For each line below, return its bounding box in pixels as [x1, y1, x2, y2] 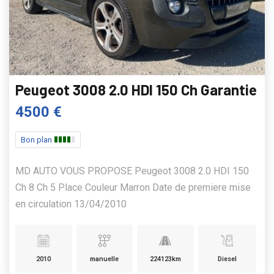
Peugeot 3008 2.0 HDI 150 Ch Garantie [15, 81, 257, 99]
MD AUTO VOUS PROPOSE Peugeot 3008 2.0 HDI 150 [15, 165, 249, 177]
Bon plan [21, 135, 54, 145]
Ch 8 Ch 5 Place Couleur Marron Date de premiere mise [15, 182, 251, 194]
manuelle [90, 255, 119, 264]
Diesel [217, 255, 237, 264]
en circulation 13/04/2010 [15, 198, 127, 210]
